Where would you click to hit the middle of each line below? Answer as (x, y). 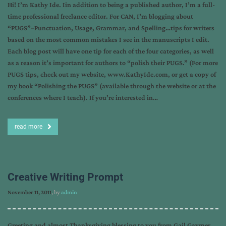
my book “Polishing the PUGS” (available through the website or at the (112, 86)
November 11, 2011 (30, 192)
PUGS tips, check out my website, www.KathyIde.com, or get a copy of (112, 74)
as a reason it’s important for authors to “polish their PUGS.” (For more (113, 63)
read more (29, 127)
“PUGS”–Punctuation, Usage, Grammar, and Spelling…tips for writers (111, 28)
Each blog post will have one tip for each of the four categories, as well (111, 51)
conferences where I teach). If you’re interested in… (83, 97)
